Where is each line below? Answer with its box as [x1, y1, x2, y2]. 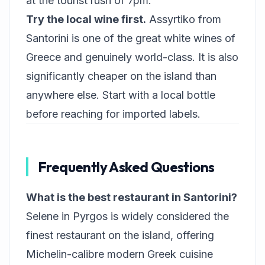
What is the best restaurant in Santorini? [26, 191, 237, 203]
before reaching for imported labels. [26, 108, 201, 120]
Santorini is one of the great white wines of [26, 32, 235, 44]
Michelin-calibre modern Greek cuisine [26, 248, 213, 260]
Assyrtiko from [146, 13, 221, 25]
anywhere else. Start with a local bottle [26, 89, 215, 101]
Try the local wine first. [26, 13, 146, 25]
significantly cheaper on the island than [26, 70, 216, 82]
